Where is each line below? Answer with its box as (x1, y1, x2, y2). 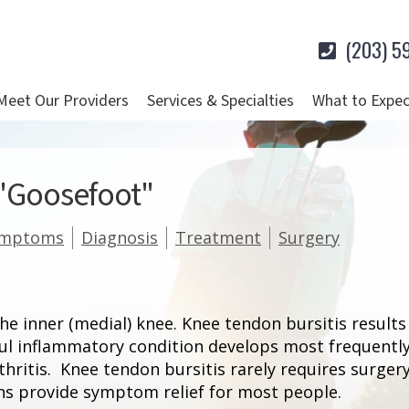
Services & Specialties (147, 90, 294, 112)
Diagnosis (81, 226, 158, 249)
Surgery (278, 226, 340, 249)
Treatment (175, 226, 261, 249)
